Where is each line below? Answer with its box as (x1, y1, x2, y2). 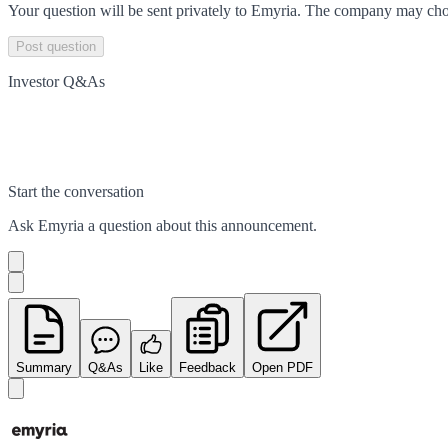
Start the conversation (8, 182, 144, 200)
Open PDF (252, 359, 313, 375)
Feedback (179, 359, 236, 375)
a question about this (84, 216, 221, 234)
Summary (16, 359, 72, 375)
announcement (221, 216, 313, 234)
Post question (16, 38, 96, 54)
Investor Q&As (8, 72, 105, 90)
